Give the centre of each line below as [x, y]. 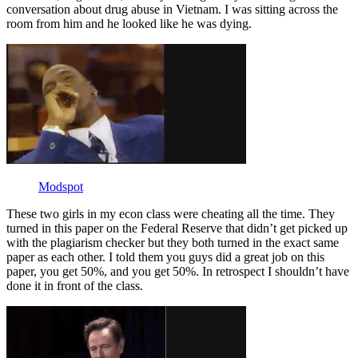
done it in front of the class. [75, 285]
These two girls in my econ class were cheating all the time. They [171, 213]
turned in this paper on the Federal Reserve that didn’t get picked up [177, 228]
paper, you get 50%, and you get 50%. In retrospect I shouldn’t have [178, 271]
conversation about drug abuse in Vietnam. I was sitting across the [172, 9]
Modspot [61, 186]
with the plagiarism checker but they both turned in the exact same [173, 242]
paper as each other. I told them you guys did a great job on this [165, 257]
